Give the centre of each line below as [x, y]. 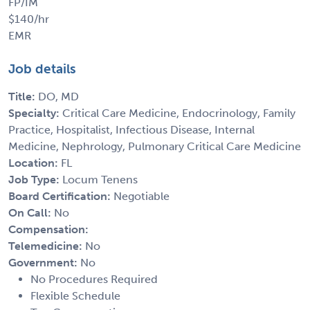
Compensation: [48, 229]
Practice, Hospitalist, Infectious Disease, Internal [131, 129]
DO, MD [58, 96]
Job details [42, 69]
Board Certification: [61, 196]
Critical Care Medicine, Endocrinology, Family [179, 113]
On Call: [31, 212]
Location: [35, 163]
